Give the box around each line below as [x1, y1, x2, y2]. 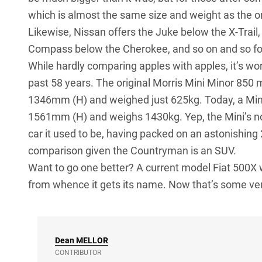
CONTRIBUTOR [55, 249, 101, 257]
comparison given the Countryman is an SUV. [28, 144, 236, 157]
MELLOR [76, 236, 108, 246]
